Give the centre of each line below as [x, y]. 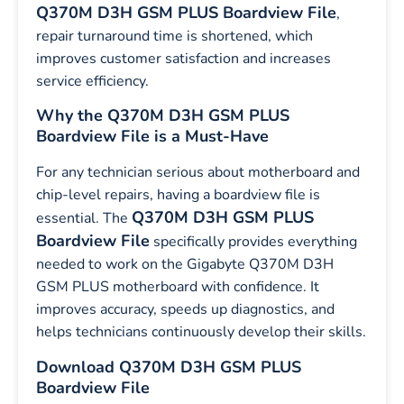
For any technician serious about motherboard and [198, 173]
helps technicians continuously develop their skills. [201, 332]
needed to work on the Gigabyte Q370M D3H [185, 265]
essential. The [84, 219]
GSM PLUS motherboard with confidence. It [178, 287]
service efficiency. [92, 82]
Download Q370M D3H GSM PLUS [169, 367]
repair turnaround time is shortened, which [174, 37]
